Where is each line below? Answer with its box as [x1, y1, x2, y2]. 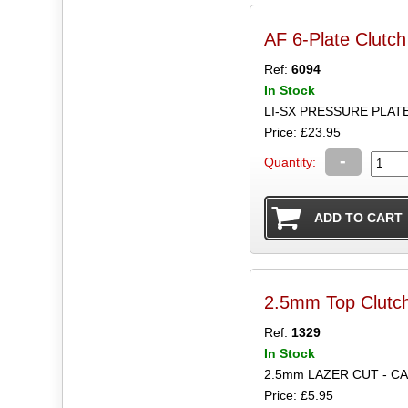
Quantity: [263, 154, 316, 169]
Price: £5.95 [263, 388, 333, 403]
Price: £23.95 [263, 124, 341, 139]
